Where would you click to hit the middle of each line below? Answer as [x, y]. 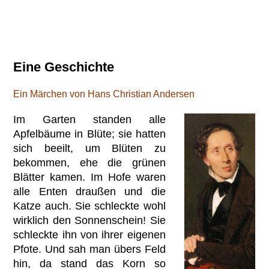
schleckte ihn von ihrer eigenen [89, 234]
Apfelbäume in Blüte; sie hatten [89, 134]
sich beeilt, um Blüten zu [89, 148]
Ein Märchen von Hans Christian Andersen [104, 94]
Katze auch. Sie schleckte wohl [89, 206]
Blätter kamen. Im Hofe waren [89, 177]
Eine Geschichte [64, 67]
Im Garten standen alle [89, 119]
